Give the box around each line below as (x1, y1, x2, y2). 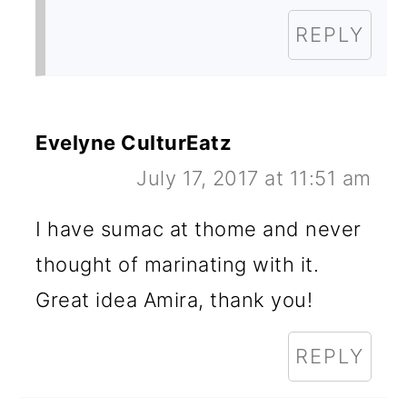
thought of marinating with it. (35, 252, 320, 276)
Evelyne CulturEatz (35, 130, 233, 154)
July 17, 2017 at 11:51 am (136, 165, 372, 190)
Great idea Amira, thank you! (35, 287, 313, 312)
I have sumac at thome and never (35, 216, 362, 241)
